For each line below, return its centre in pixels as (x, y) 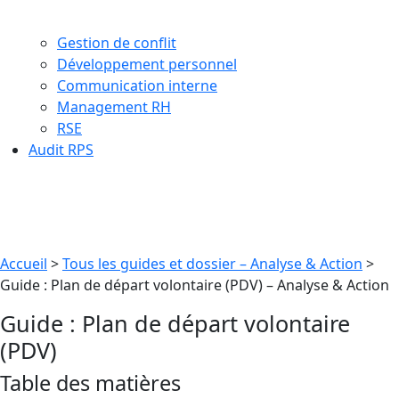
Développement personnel (147, 64)
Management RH (114, 107)
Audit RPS (61, 150)
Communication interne (137, 85)
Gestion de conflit (117, 43)
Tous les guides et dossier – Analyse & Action (212, 264)
